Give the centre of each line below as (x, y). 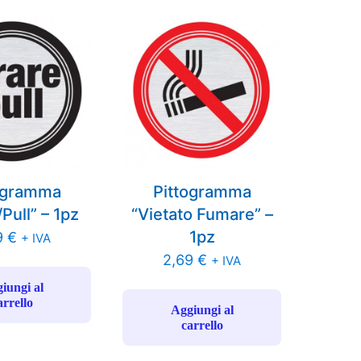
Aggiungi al (202, 310)
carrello (202, 326)
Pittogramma (202, 192)
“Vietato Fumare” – (202, 215)
